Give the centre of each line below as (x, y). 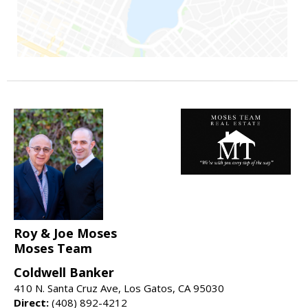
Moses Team (53, 249)
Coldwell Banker (64, 273)
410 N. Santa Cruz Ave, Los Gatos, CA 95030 (119, 288)
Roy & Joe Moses (65, 233)
